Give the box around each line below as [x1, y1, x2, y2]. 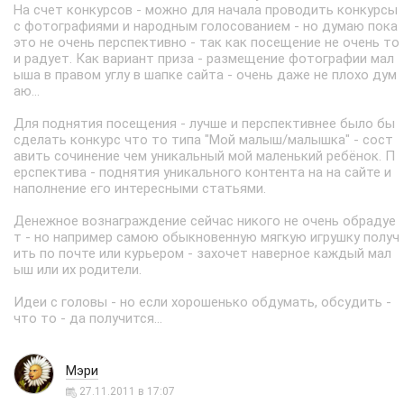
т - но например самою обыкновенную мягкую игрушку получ [14, 229, 399, 245]
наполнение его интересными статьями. [14, 180, 266, 197]
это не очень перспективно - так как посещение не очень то [14, 34, 399, 50]
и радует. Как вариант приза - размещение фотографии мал [14, 50, 394, 67]
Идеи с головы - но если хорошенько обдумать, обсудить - [14, 294, 391, 310]
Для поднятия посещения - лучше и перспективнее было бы [14, 115, 395, 132]
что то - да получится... [14, 310, 162, 326]
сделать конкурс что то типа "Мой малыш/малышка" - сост [14, 132, 393, 148]
